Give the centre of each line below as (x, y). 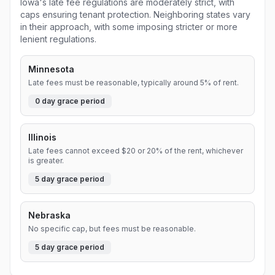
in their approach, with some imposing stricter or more (129, 27)
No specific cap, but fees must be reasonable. (112, 229)
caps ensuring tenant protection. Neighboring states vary (135, 14)
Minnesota (51, 69)
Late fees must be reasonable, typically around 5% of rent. (134, 83)
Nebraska (49, 215)
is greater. (46, 161)
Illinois (42, 137)
